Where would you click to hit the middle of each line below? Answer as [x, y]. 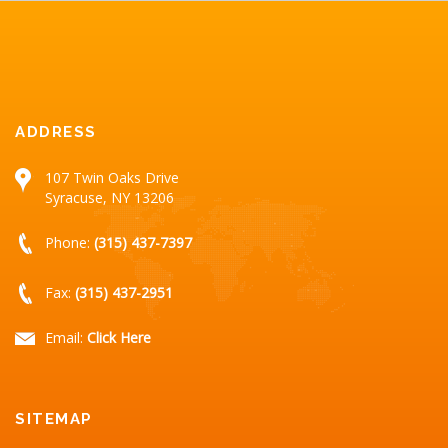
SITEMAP [54, 418]
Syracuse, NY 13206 [109, 197]
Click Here [119, 337]
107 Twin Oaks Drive [112, 177]
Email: [66, 337]
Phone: [69, 242]
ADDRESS [56, 131]
